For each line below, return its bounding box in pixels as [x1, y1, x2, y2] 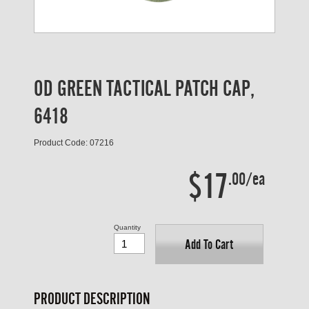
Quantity [113, 223, 141, 231]
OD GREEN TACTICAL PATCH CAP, [34, 76, 255, 101]
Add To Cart [185, 237, 234, 252]
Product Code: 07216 [34, 138, 114, 148]
